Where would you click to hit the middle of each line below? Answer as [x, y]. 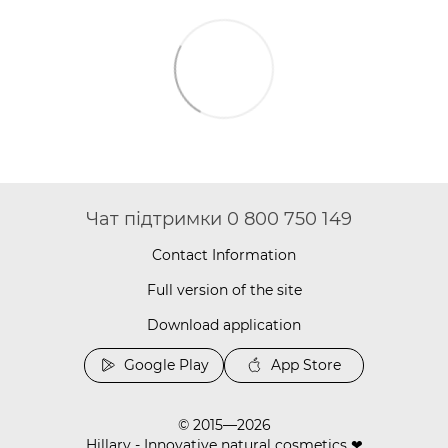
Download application [224, 325]
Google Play [166, 365]
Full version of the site [224, 290]
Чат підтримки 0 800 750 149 [219, 219]
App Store [306, 365]
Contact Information [224, 255]
